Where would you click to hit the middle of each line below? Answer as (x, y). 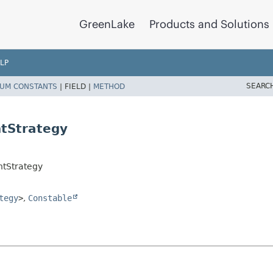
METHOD (109, 86)
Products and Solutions (209, 24)
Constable (50, 198)
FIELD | (79, 86)
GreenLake (107, 24)
